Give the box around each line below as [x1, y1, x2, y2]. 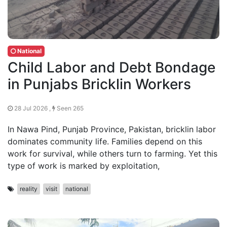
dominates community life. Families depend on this [8, 136, 202, 146]
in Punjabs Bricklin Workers [8, 75, 191, 93]
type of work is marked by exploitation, [8, 161, 160, 171]
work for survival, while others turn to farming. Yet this [8, 148, 217, 159]
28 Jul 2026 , [13, 104, 52, 112]
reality [20, 185, 37, 193]
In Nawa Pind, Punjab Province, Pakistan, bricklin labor [8, 124, 216, 134]
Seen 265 [55, 104, 84, 112]
